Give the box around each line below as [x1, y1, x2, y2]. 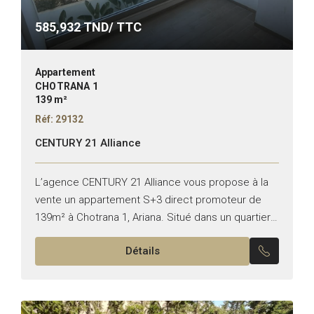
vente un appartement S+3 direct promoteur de [35, 193, 261, 206]
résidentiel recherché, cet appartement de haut [35, 228, 261, 241]
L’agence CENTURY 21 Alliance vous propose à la [35, 175, 268, 189]
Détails [125, 244, 160, 257]
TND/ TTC [81, 19, 142, 34]
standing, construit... [35, 245, 131, 259]
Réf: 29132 [35, 113, 83, 125]
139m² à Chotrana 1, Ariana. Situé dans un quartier [35, 210, 271, 224]
